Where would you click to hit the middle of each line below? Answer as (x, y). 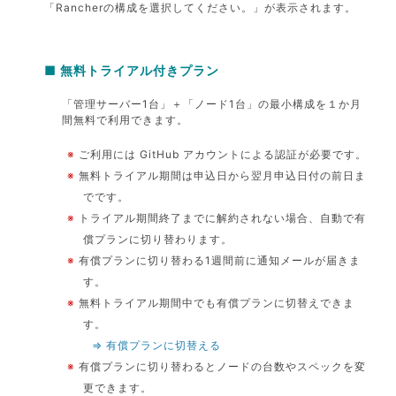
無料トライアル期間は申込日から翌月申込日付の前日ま (223, 175)
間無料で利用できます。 (126, 119)
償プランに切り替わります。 (158, 239)
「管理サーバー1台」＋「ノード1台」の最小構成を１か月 (212, 103)
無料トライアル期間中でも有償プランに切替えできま (217, 302)
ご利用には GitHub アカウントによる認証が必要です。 (223, 154)
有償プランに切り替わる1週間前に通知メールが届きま (220, 260)
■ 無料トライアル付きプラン (132, 70)
